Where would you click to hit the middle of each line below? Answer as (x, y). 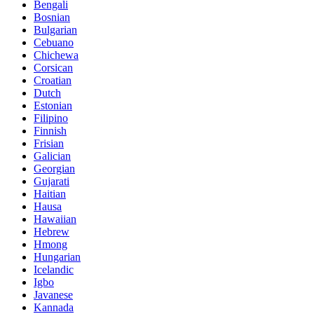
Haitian (50, 194)
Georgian (54, 169)
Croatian (53, 81)
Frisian (49, 144)
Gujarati (52, 182)
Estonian (53, 106)
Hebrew (52, 232)
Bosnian (52, 18)
